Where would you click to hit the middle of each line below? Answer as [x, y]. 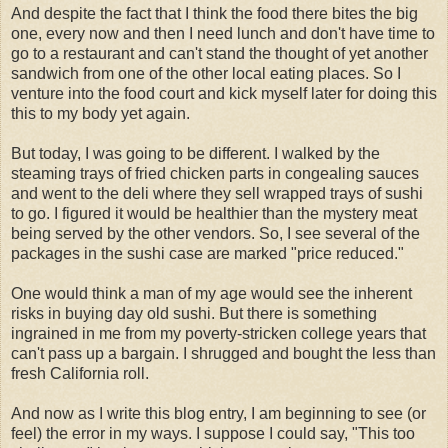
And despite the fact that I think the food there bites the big [214, 14]
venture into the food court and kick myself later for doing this [224, 94]
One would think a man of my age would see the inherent [211, 294]
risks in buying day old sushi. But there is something [194, 314]
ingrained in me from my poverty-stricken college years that [218, 334]
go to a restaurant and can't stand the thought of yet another [219, 54]
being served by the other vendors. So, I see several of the [215, 234]
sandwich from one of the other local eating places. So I [206, 74]
